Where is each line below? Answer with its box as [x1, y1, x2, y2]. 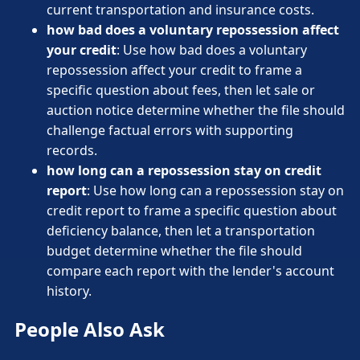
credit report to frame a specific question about [47, 202, 337, 220]
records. [47, 141, 97, 160]
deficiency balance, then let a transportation [47, 222, 315, 240]
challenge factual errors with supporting [47, 121, 293, 140]
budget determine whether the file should [47, 242, 302, 260]
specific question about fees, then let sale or [47, 81, 315, 100]
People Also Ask [14, 316, 165, 343]
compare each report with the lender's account [47, 262, 334, 280]
